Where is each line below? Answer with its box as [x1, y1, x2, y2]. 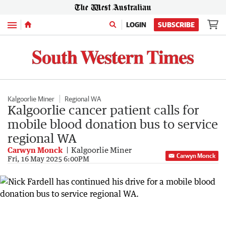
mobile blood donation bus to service [8, 116, 218, 131]
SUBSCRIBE [158, 21, 195, 29]
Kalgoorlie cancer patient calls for [8, 102, 199, 117]
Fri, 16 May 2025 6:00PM [8, 154, 89, 163]
